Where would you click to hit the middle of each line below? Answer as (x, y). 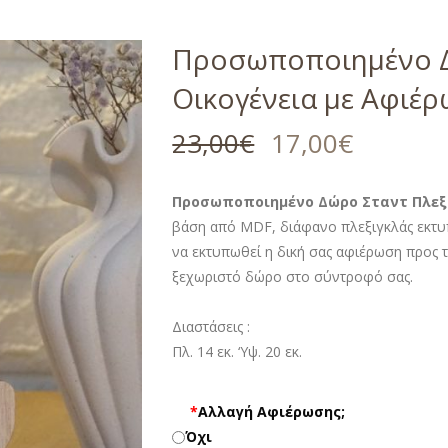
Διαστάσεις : (211, 326)
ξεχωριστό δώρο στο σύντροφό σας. (293, 276)
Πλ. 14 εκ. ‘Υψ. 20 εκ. (237, 351)
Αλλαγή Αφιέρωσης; (271, 411)
